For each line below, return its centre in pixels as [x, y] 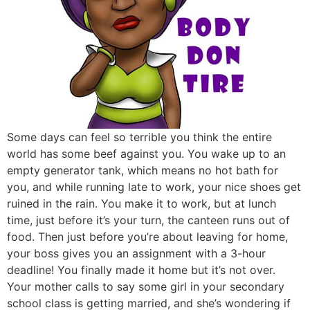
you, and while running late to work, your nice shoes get [154, 187]
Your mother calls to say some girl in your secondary [146, 286]
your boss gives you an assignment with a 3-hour [136, 253]
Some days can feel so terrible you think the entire [139, 137]
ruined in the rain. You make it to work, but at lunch [142, 203]
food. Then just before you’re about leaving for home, [147, 237]
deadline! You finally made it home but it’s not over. [141, 270]
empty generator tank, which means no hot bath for [143, 170]
